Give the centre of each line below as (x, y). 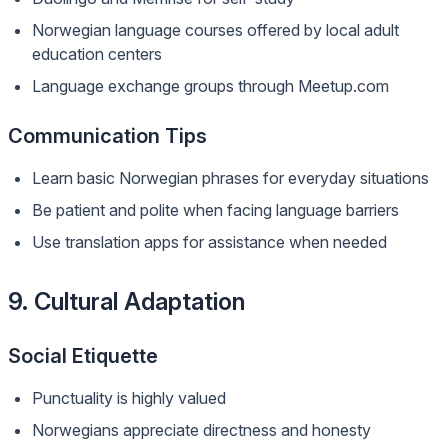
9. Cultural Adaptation (126, 301)
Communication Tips (107, 136)
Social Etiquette (83, 356)
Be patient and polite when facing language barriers (215, 210)
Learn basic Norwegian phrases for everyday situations (230, 178)
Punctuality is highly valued (129, 398)
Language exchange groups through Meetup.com (210, 86)
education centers (97, 54)
